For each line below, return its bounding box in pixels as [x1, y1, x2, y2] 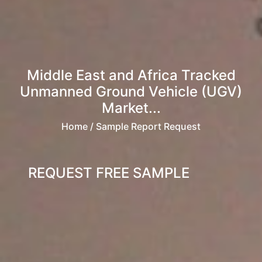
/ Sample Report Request [88, 120, 201, 132]
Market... [101, 99, 161, 116]
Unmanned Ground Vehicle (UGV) [20, 83, 242, 100]
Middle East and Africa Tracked [26, 67, 236, 84]
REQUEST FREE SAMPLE [28, 164, 189, 181]
